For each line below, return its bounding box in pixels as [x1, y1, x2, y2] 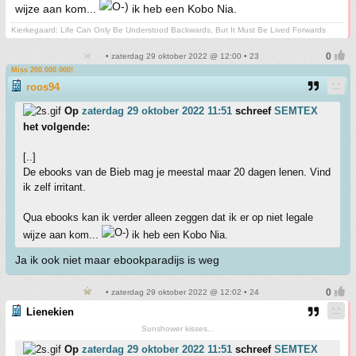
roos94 [26, 81, 60, 93]
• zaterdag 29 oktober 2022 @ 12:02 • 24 [103, 288, 259, 296]
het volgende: [23, 121, 90, 133]
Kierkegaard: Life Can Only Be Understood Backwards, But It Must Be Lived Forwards [11, 25, 326, 34]
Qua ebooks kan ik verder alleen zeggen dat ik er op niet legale [23, 211, 313, 223]
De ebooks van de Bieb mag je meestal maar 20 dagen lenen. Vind [23, 166, 331, 178]
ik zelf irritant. [23, 181, 86, 193]
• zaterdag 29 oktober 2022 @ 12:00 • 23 [103, 52, 259, 60]
